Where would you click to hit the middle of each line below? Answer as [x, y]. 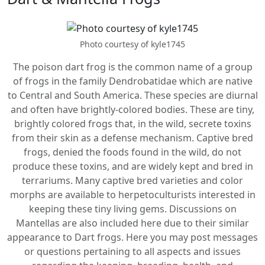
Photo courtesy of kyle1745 [132, 44]
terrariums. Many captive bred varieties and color [132, 180]
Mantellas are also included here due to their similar [132, 223]
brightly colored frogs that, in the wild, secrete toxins [132, 124]
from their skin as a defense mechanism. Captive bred [132, 138]
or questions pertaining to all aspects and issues [132, 251]
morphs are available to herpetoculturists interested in [132, 195]
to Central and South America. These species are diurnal [132, 95]
